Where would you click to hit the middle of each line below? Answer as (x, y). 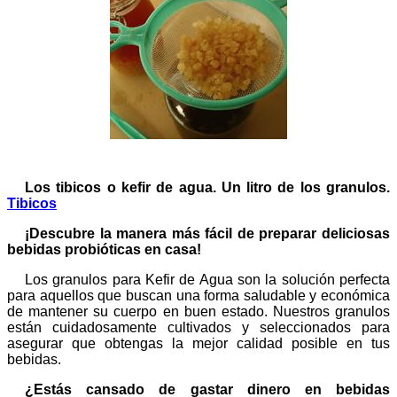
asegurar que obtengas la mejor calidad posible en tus (198, 343)
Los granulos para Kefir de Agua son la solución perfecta (207, 280)
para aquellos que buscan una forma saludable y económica (198, 296)
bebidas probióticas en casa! (104, 249)
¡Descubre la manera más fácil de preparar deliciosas (207, 234)
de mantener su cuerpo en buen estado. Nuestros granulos (198, 311)
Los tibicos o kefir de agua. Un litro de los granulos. (207, 187)
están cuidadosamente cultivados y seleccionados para (198, 327)
